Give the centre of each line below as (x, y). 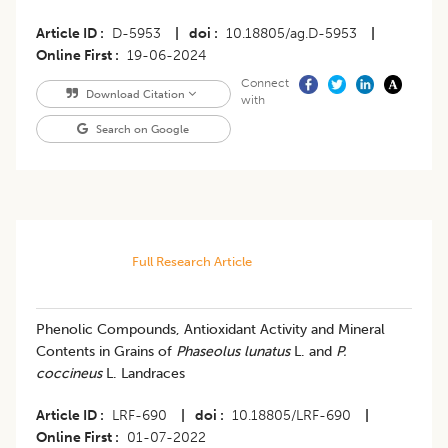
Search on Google (141, 129)
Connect (264, 83)
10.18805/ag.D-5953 (291, 34)
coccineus (69, 374)
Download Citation (135, 94)
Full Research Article (191, 262)
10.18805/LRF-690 (291, 416)
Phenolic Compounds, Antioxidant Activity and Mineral (210, 330)
